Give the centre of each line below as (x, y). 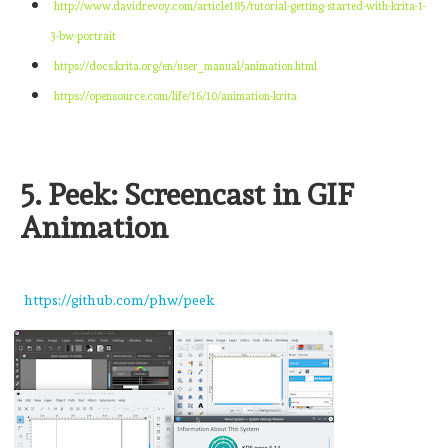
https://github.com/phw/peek (119, 299)
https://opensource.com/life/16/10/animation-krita (175, 96)
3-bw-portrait (83, 36)
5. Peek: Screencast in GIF (187, 194)
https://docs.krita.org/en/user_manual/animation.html (185, 66)
